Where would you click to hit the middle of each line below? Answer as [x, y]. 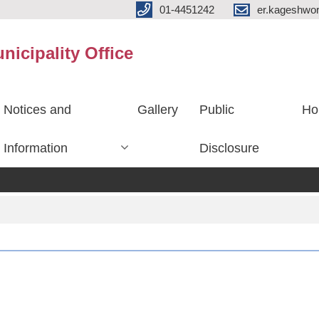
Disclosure [230, 148]
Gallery [158, 110]
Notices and [38, 110]
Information [36, 148]
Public [217, 110]
